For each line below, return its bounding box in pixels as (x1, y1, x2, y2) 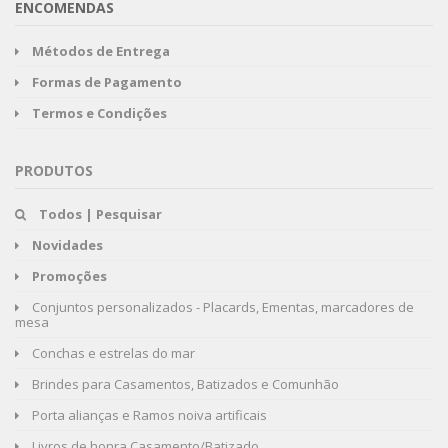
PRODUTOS (15, 160, 93, 180)
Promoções (32, 266, 107, 285)
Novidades (32, 235, 103, 254)
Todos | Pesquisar (39, 204, 162, 223)
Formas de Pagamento (32, 72, 182, 91)
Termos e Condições (32, 103, 167, 122)
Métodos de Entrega (32, 41, 170, 60)
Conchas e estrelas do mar (29, 343, 195, 362)
